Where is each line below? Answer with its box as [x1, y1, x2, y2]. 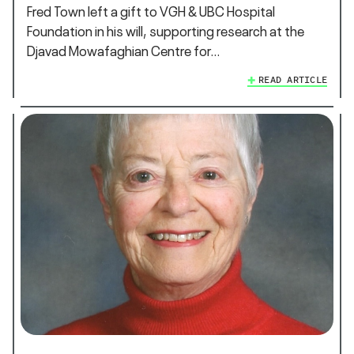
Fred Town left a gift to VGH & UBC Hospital [27, 2, 275, 21]
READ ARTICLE [258, 73, 327, 88]
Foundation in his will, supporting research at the [27, 21, 304, 40]
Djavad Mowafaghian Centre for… [27, 41, 220, 60]
